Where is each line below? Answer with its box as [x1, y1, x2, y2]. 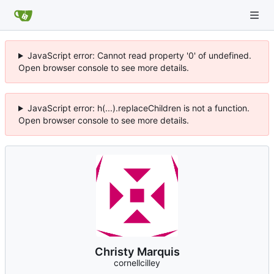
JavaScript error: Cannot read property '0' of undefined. [27, 50, 251, 61]
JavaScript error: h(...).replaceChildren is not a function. [27, 103, 250, 113]
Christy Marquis [94, 245, 180, 259]
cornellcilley [114, 257, 160, 268]
